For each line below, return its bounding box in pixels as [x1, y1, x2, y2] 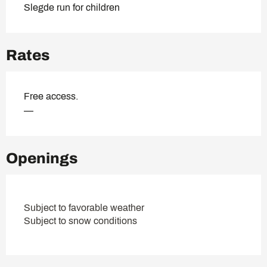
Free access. [24, 91, 78, 101]
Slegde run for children [24, 2, 120, 13]
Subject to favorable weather [24, 202, 144, 213]
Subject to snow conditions [24, 215, 137, 226]
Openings [6, 150, 77, 166]
